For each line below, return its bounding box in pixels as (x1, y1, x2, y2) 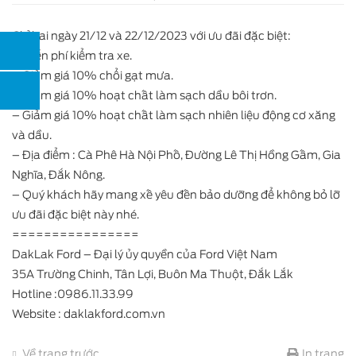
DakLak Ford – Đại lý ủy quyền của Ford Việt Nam (12, 248, 277, 261)
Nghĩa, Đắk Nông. (12, 168, 105, 181)
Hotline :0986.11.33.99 (12, 288, 133, 300)
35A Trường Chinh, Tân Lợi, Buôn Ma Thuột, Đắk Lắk (12, 268, 293, 281)
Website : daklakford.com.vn (12, 308, 165, 320)
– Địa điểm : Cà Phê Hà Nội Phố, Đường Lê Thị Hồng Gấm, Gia (12, 149, 341, 161)
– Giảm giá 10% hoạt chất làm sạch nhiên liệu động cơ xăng (12, 109, 335, 122)
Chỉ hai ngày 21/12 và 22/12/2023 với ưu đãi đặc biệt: (12, 29, 291, 42)
